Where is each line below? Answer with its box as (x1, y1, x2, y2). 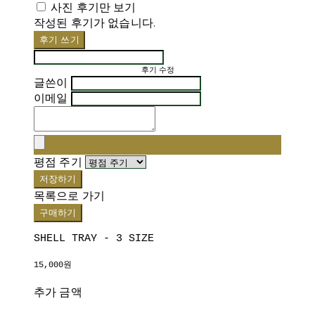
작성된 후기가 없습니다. (34, 15, 156, 30)
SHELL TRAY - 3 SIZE (34, 233, 154, 245)
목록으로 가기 (34, 188, 105, 203)
